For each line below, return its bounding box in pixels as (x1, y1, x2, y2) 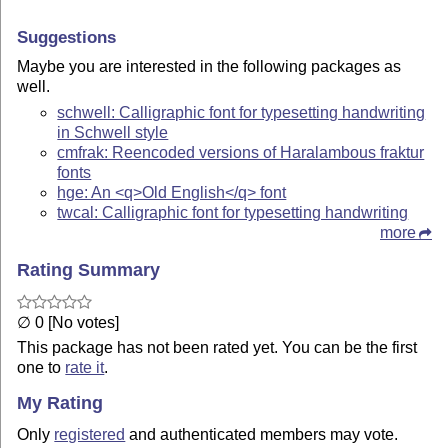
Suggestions (17, 26, 117, 47)
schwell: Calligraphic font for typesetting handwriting (57, 104, 426, 122)
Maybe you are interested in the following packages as (17, 58, 402, 76)
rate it (65, 358, 105, 376)
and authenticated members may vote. (125, 425, 399, 443)
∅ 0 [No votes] (17, 313, 120, 331)
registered (54, 425, 126, 443)
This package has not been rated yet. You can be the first (17, 338, 418, 356)
